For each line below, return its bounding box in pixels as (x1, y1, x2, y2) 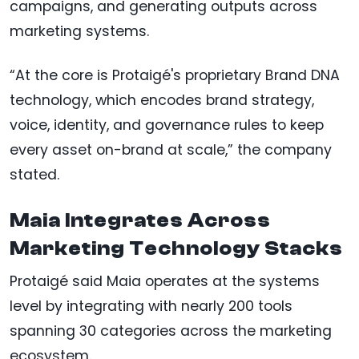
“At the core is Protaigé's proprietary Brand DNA (10, 66, 340, 86)
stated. (10, 165, 59, 185)
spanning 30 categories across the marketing (10, 321, 332, 341)
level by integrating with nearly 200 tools (10, 296, 292, 317)
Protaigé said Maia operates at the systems (10, 272, 320, 292)
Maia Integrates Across (10, 209, 271, 232)
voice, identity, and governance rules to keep (10, 115, 324, 135)
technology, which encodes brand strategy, (10, 91, 314, 111)
